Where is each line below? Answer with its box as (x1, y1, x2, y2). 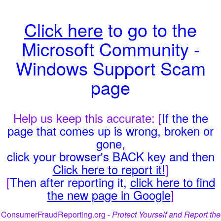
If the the (161, 109, 208, 126)
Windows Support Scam (15, 55, 206, 80)
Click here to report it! (52, 160, 165, 178)
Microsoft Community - (21, 36, 200, 61)
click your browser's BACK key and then (6, 147, 215, 165)
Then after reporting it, (9, 173, 130, 190)
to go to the (103, 17, 197, 42)
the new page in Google (47, 186, 171, 203)
